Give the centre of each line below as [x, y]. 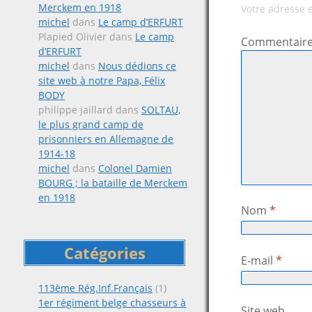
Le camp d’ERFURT [141, 22]
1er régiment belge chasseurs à [112, 303]
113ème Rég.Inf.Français [95, 288]
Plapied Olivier [72, 37]
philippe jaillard [76, 110]
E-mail [259, 260]
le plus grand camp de [91, 124]
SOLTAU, [161, 110]
